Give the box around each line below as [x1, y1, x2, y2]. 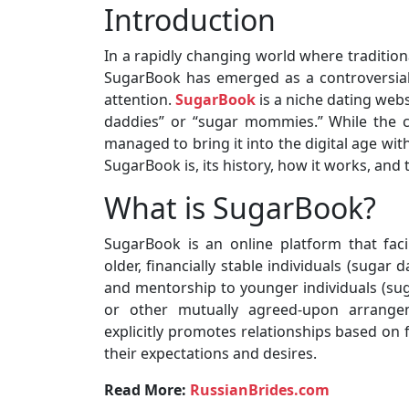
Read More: [104, 380, 190, 400]
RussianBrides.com [190, 380, 330, 400]
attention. [104, 89, 176, 110]
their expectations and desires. [104, 343, 317, 363]
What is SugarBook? [104, 188, 376, 227]
